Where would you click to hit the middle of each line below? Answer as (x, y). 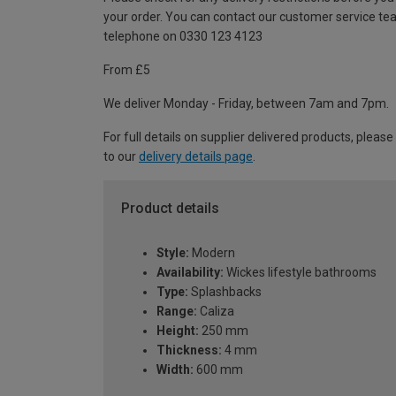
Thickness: (189, 350)
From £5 (127, 70)
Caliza (216, 311)
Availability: (190, 272)
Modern (212, 252)
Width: (175, 369)
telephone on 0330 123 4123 (183, 37)
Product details (170, 209)
